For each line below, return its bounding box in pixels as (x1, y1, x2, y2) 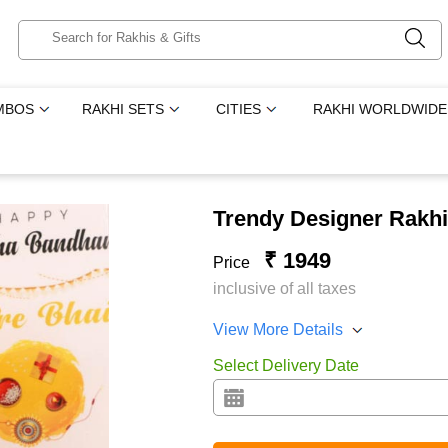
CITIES (216, 101, 262, 117)
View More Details (212, 321, 343, 338)
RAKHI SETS (82, 101, 165, 117)
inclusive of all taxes (212, 280, 356, 297)
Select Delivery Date (212, 357, 359, 374)
